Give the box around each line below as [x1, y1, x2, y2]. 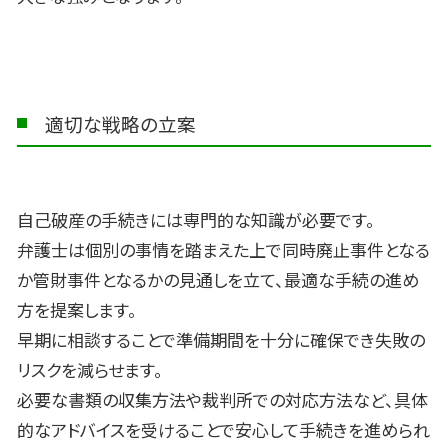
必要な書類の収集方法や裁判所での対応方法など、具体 [17, 387, 428, 413]
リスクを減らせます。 [17, 357, 163, 383]
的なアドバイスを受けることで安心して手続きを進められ [17, 417, 430, 443]
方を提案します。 [17, 297, 137, 323]
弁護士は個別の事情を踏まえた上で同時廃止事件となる [17, 237, 430, 263]
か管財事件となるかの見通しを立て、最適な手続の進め [17, 267, 419, 293]
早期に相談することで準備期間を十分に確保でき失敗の [17, 327, 425, 353]
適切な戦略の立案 [45, 109, 197, 137]
